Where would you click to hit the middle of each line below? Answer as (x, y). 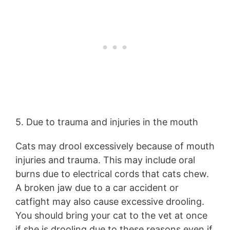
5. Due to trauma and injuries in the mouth (107, 122)
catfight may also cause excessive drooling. (110, 201)
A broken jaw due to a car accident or (97, 187)
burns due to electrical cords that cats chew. (112, 174)
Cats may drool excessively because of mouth (115, 146)
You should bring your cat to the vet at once (111, 215)
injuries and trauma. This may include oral (105, 160)
